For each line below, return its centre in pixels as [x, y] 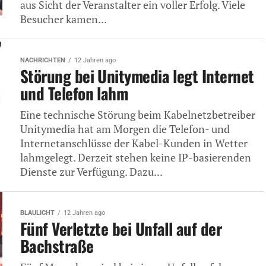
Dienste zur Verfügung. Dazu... [91, 172]
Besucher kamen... [64, 19]
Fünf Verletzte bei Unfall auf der [121, 228]
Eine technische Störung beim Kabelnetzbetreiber [138, 115]
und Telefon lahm [74, 93]
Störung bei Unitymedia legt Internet [137, 76]
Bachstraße [57, 246]
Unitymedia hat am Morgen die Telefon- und [125, 129]
